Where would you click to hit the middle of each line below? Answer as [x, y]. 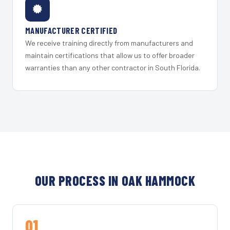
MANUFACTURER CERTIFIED [71, 30]
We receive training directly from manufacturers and [109, 43]
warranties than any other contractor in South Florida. [113, 67]
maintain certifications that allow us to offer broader [110, 55]
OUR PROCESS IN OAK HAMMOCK [115, 180]
